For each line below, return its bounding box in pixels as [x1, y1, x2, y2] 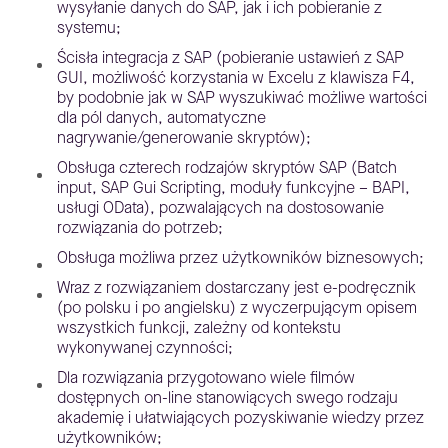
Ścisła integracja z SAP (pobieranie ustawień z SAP [57, 47, 404, 69]
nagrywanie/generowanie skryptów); [57, 127, 311, 149]
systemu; [57, 17, 121, 39]
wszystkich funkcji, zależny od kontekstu [57, 317, 341, 339]
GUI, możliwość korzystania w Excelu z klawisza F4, [57, 67, 415, 89]
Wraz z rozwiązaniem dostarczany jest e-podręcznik [57, 277, 416, 299]
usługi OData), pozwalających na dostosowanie [57, 197, 384, 219]
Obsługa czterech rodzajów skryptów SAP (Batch [57, 157, 397, 179]
